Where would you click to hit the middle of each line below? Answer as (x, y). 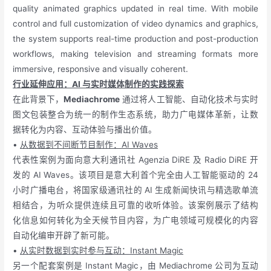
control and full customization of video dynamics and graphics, (135, 23)
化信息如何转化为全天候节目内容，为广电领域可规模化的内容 (135, 220)
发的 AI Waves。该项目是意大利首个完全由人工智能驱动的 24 (135, 175)
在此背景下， (38, 99)
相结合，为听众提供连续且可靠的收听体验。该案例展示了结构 (135, 205)
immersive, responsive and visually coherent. (101, 69)
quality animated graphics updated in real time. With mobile (135, 8)
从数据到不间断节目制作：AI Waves (89, 144)
